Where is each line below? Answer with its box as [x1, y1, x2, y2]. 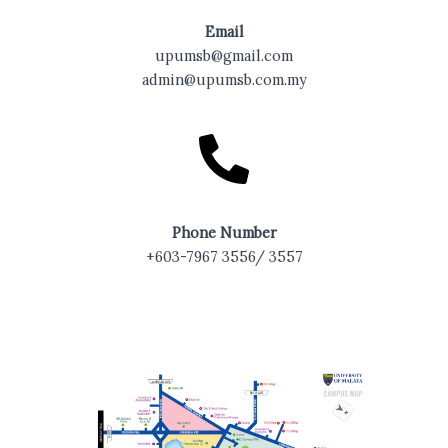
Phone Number [171, 223, 277, 243]
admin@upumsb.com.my [141, 70, 307, 90]
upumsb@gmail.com [155, 46, 293, 66]
